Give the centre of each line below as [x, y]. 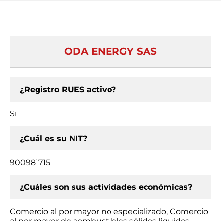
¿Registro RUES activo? [68, 90]
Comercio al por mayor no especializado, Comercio [109, 211]
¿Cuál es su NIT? [54, 138]
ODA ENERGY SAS [110, 51]
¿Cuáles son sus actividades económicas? [106, 187]
